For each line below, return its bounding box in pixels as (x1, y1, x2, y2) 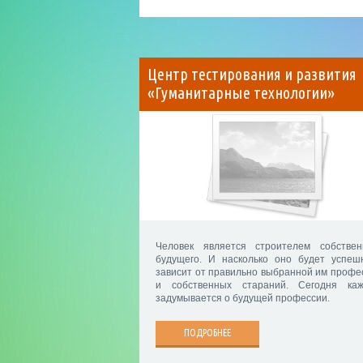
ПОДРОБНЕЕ (184, 327, 231, 339)
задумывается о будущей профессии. (156, 293, 330, 305)
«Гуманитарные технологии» (147, 84, 335, 102)
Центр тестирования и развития (147, 66, 357, 83)
